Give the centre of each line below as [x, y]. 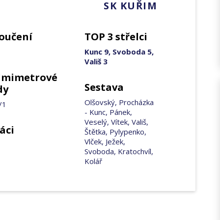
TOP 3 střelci [116, 37]
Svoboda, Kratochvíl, [119, 151]
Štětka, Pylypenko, [115, 132]
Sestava [104, 87]
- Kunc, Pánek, [108, 112]
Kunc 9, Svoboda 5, [119, 52]
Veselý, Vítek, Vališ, [116, 122]
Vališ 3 [96, 61]
